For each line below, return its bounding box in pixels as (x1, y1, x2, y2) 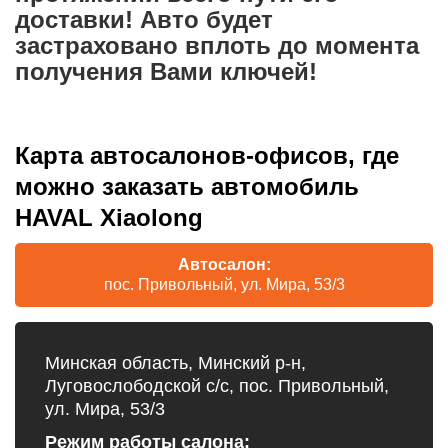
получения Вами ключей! (15, 57, 317, 85)
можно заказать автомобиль (15, 172, 359, 200)
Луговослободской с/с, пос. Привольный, (45, 375, 389, 396)
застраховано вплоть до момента (15, 31, 419, 59)
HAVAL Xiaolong (15, 203, 203, 231)
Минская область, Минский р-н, (45, 352, 306, 373)
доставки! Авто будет (15, 5, 273, 33)
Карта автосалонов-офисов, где (15, 141, 399, 169)
